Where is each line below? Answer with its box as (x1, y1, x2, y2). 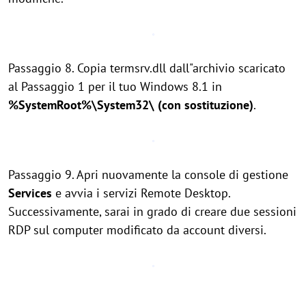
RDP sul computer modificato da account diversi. (8, 222, 266, 238)
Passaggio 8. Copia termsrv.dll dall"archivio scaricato (8, 60, 286, 76)
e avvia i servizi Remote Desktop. (52, 185, 230, 201)
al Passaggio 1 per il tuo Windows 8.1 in (8, 79, 222, 94)
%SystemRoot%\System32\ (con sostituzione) (8, 97, 253, 113)
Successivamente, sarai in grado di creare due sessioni (8, 204, 296, 219)
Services (8, 185, 52, 201)
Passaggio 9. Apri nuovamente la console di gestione (8, 167, 288, 182)
